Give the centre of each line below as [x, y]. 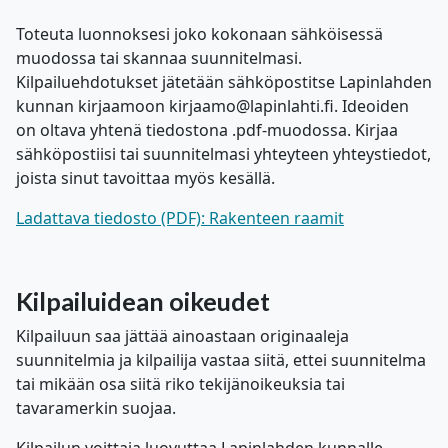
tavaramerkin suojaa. [96, 408]
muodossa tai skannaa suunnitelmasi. [159, 58]
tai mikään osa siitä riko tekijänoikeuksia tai [180, 384]
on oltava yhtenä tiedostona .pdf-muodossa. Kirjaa [207, 130]
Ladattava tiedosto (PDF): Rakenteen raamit [180, 218]
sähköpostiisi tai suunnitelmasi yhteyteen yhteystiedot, [223, 154]
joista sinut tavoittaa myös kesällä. [145, 178]
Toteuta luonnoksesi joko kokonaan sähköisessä [199, 34]
